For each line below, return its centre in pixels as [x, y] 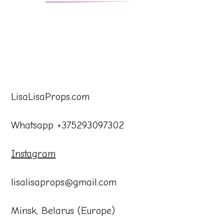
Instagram [33, 153]
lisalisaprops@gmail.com [64, 182]
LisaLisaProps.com [50, 96]
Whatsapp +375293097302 [68, 125]
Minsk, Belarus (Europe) [63, 210]
